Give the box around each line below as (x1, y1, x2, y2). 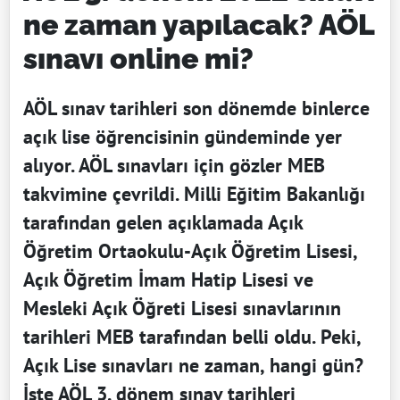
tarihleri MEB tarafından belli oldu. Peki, (23, 323, 361, 349)
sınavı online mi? (23, 41, 254, 75)
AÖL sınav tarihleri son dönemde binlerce (23, 95, 370, 121)
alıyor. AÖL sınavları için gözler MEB (23, 152, 325, 178)
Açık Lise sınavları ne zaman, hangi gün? (23, 352, 363, 378)
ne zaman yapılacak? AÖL (23, 7, 374, 41)
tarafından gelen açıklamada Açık (23, 209, 303, 235)
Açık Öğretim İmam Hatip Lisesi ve (23, 266, 313, 292)
